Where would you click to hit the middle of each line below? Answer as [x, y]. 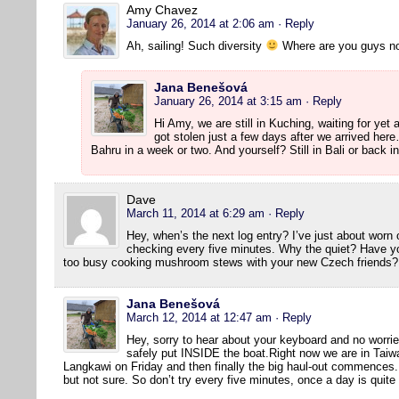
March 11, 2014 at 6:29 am [195, 213]
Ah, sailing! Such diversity [196, 45]
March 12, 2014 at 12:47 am [199, 317]
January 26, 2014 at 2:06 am [200, 23]
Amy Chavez [162, 9]
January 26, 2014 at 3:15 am [228, 101]
